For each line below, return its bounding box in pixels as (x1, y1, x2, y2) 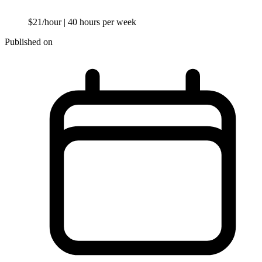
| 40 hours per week (64, 17, 136, 27)
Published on (5, 37, 53, 47)
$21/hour (28, 17, 64, 27)
